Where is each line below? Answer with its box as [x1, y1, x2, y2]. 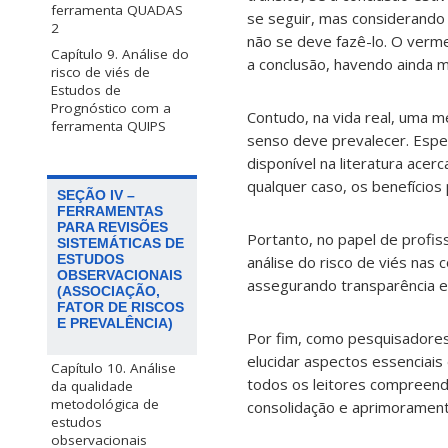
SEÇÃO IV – [57, 187, 135, 204]
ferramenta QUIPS [51, 117, 166, 136]
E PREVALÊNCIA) [57, 315, 173, 332]
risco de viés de [51, 63, 150, 82]
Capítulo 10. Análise [51, 359, 176, 378]
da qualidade [51, 377, 133, 396]
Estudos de [51, 81, 121, 100]
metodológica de [51, 395, 159, 414]
